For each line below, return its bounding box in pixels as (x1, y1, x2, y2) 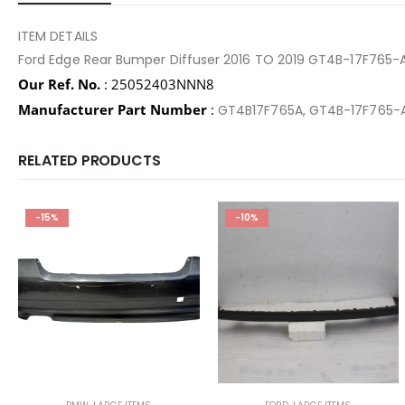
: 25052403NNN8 (100, 75, 214, 94)
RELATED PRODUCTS (18, 150, 161, 172)
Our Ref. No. (18, 75, 100, 94)
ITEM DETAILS (18, 27, 98, 46)
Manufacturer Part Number (18, 100, 207, 119)
